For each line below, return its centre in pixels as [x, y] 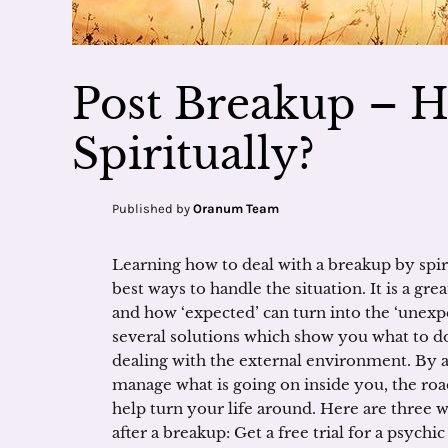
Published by [152, 208]
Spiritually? [193, 154]
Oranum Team [236, 208]
